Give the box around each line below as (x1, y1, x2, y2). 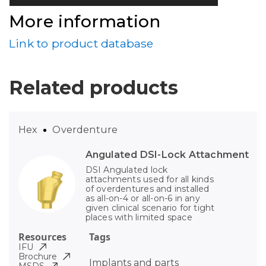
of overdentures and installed (85, 183, 210, 195)
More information (9, 11, 161, 32)
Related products (9, 76, 178, 100)
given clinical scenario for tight (85, 202, 215, 214)
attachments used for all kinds (85, 174, 214, 185)
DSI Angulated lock (85, 164, 168, 176)
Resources (18, 230, 66, 244)
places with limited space (85, 212, 192, 223)
